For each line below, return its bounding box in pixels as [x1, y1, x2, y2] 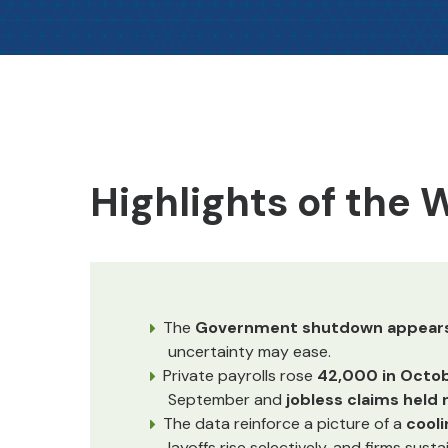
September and [168, 389, 286, 410]
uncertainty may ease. [168, 341, 331, 362]
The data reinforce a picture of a [163, 413, 406, 434]
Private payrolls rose [163, 365, 317, 386]
